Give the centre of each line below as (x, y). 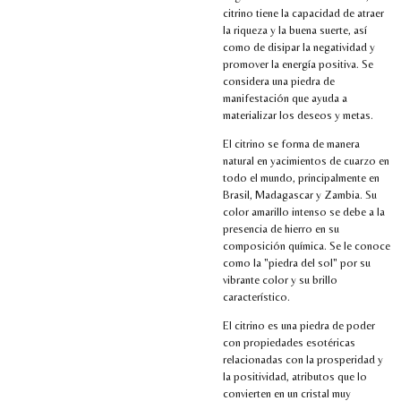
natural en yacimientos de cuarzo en (306, 160)
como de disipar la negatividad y (299, 47)
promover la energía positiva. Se (298, 64)
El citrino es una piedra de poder (299, 325)
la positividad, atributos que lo (295, 376)
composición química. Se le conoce (307, 245)
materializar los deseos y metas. (298, 115)
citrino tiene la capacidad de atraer (303, 13)
